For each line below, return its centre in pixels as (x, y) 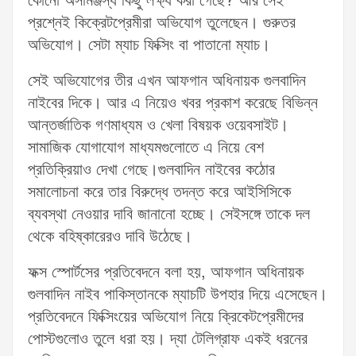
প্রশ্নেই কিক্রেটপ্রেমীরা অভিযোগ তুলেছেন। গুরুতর (162, 23)
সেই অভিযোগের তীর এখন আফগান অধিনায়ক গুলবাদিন (167, 81)
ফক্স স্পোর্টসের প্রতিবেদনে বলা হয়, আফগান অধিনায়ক (166, 273)
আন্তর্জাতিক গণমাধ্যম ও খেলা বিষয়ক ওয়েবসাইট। (158, 126)
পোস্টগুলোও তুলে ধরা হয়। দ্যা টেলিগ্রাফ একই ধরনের (168, 340)
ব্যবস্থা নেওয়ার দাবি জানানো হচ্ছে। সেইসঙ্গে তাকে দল (169, 215)
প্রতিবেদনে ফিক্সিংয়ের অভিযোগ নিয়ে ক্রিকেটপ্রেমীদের (166, 317)
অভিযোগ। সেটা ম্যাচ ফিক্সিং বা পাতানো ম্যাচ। (149, 46)
